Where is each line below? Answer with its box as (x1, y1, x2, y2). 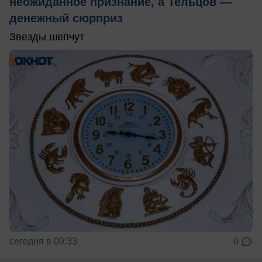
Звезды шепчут (9, 30, 84, 43)
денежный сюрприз (9, 11, 123, 25)
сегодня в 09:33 (9, 236, 77, 246)
